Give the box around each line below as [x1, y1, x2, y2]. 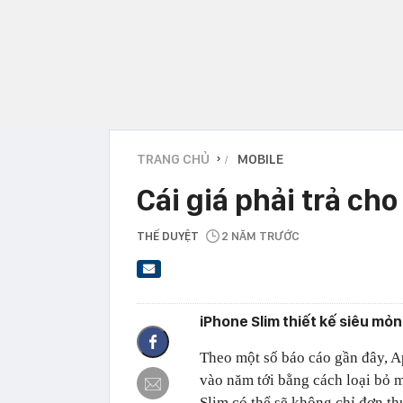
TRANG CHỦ [137, 150, 210, 167]
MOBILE [237, 150, 283, 167]
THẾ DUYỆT [137, 228, 199, 243]
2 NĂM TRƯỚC [221, 228, 300, 243]
